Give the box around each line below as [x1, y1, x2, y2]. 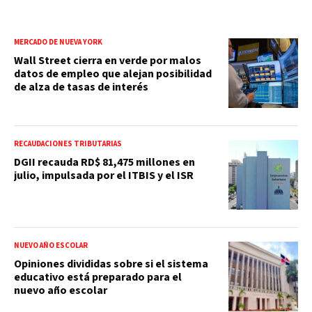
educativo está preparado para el [14, 269, 182, 285]
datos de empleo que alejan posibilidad [14, 65, 212, 81]
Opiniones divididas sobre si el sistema [14, 256, 208, 272]
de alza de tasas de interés [14, 79, 148, 95]
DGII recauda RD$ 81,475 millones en [14, 154, 195, 170]
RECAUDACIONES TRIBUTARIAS [14, 138, 122, 149]
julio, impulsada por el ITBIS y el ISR [14, 167, 194, 183]
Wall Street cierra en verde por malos [14, 52, 201, 68]
